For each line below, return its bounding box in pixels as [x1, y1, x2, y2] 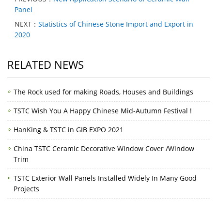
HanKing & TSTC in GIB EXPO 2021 [14, 125, 124, 134]
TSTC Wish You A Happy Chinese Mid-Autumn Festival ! [14, 106, 192, 115]
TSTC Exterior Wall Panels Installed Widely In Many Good [14, 173, 197, 183]
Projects [14, 184, 39, 193]
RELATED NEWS [7, 57, 84, 72]
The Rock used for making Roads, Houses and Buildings [14, 87, 193, 96]
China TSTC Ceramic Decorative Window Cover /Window [14, 144, 194, 153]
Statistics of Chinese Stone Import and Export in [38, 19, 193, 29]
